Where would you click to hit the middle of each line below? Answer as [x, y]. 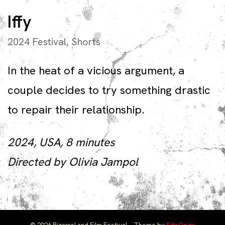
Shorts [86, 41]
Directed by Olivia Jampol [73, 161]
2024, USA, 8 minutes [61, 142]
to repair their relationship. [76, 109]
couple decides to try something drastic [109, 90]
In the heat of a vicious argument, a [96, 70]
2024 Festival [37, 41]
